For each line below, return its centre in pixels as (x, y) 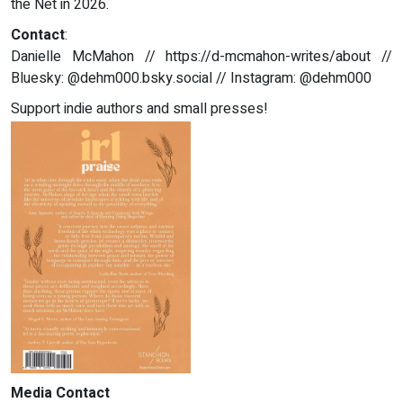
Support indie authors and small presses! (139, 108)
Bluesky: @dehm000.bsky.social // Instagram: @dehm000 (191, 78)
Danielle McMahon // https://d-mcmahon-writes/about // (201, 56)
